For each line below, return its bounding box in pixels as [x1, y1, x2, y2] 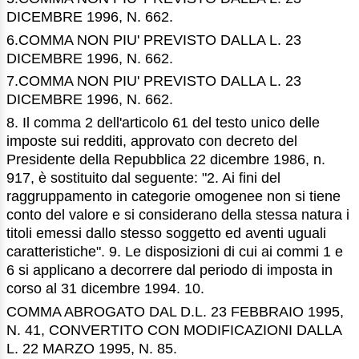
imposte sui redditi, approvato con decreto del [6, 133, 297, 150]
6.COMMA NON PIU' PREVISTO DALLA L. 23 [6, 31, 301, 48]
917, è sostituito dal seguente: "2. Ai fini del [6, 170, 280, 187]
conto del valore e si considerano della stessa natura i [6, 207, 349, 224]
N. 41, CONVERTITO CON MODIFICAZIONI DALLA [6, 321, 341, 338]
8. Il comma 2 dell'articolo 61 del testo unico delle [6, 115, 320, 131]
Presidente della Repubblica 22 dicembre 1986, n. [6, 151, 325, 168]
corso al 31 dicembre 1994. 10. [6, 280, 204, 297]
